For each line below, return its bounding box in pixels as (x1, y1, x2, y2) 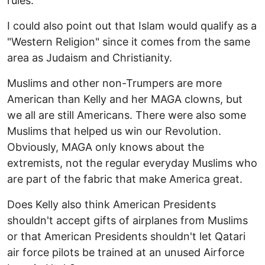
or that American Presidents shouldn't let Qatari (7, 230, 245, 243)
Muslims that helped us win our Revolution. (7, 125, 221, 138)
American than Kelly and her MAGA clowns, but (7, 93, 243, 106)
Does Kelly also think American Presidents (7, 198, 216, 211)
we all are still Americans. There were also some (7, 109, 246, 122)
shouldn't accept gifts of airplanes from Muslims (7, 214, 248, 227)
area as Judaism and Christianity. (7, 51, 172, 64)
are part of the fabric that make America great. (7, 173, 243, 186)
